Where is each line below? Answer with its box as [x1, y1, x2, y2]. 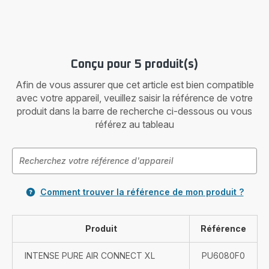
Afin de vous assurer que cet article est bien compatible [15, 79, 254, 91]
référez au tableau [95, 118, 174, 130]
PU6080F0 [202, 250, 245, 261]
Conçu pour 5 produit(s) [71, 58, 198, 70]
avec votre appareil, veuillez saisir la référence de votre [16, 92, 253, 104]
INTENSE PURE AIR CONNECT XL [25, 250, 155, 261]
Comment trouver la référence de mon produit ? [40, 187, 244, 197]
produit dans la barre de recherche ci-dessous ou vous [17, 105, 252, 117]
